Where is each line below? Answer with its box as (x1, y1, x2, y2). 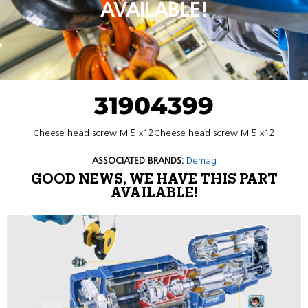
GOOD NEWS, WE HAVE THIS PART (30, 173, 278, 186)
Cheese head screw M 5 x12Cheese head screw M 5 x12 (33, 127, 275, 139)
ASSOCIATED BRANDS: (91, 155, 184, 166)
